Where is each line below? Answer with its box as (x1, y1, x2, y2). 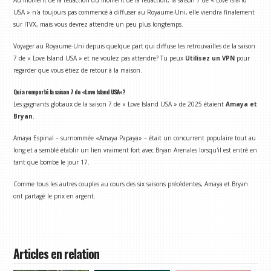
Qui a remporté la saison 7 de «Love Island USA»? (13, 87, 126, 97)
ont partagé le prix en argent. (13, 192, 96, 201)
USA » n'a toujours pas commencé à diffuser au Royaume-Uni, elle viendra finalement (13, 7, 255, 16)
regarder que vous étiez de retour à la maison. (13, 66, 143, 75)
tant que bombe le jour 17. (13, 158, 90, 167)
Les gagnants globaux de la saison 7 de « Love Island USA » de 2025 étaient (13, 100, 226, 109)
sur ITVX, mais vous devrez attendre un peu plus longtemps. (13, 19, 184, 28)
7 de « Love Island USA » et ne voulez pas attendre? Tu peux (13, 54, 184, 63)
